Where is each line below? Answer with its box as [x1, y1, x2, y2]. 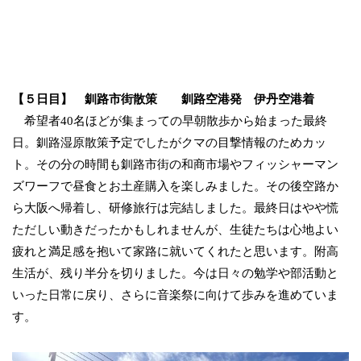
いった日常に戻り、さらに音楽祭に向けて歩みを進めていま [12, 288, 338, 301]
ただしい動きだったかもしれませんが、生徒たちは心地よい [12, 222, 338, 236]
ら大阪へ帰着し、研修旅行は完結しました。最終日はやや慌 [12, 201, 338, 214]
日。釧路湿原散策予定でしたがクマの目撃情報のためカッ [12, 135, 326, 149]
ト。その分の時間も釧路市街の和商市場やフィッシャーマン [12, 157, 338, 171]
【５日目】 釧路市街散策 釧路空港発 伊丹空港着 [12, 92, 314, 106]
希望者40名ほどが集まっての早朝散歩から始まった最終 [12, 114, 327, 127]
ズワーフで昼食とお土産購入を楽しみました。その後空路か [12, 179, 338, 193]
